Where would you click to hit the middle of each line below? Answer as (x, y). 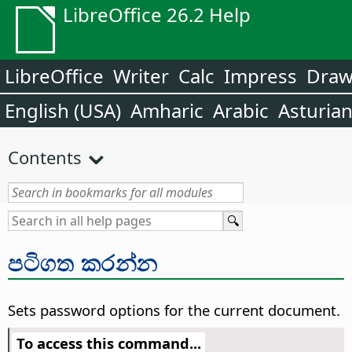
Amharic (167, 110)
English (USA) (63, 110)
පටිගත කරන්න (83, 262)
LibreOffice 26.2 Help (157, 15)
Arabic (241, 110)
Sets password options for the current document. (174, 310)
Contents (45, 157)
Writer (141, 76)
